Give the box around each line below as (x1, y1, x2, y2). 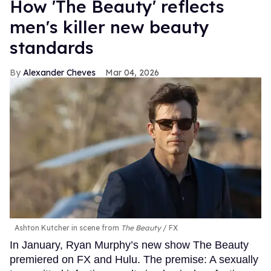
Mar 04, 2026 (105, 67, 159, 78)
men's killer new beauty (10, 16, 209, 38)
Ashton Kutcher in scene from (15, 223, 121, 233)
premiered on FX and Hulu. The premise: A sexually (10, 253, 258, 266)
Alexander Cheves (23, 67, 96, 78)
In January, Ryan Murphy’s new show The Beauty (10, 239, 249, 252)
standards (10, 36, 94, 58)
